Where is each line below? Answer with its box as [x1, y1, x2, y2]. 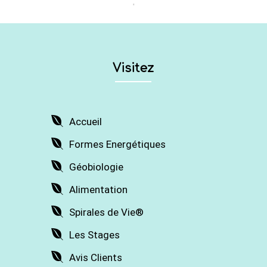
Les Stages [69, 228, 120, 241]
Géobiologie [69, 160, 123, 173]
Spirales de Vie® [69, 206, 144, 218]
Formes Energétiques [69, 138, 166, 150]
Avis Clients [69, 251, 122, 263]
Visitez [113, 61, 154, 75]
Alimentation [69, 183, 128, 195]
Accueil [69, 115, 102, 128]
